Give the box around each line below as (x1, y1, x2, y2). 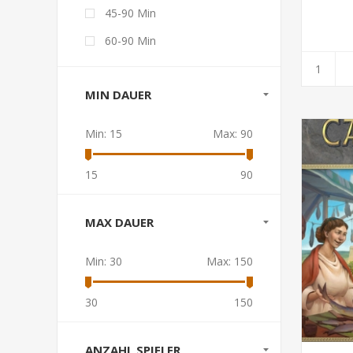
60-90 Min (105, 33, 156, 48)
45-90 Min (105, 6, 156, 20)
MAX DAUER (85, 214, 154, 230)
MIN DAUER (85, 87, 151, 102)
